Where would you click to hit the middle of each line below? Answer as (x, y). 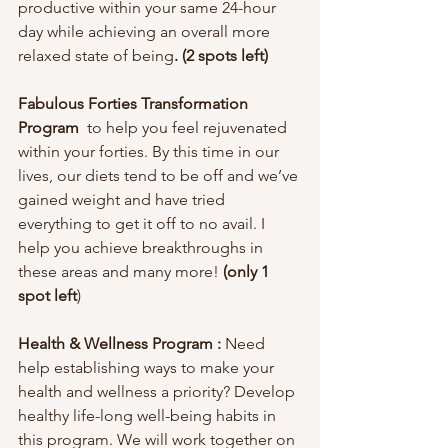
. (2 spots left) (221, 55)
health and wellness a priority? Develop (158, 391)
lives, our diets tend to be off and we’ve (160, 175)
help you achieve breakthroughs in (142, 247)
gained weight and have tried (123, 199)
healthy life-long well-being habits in (149, 415)
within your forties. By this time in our (150, 151)
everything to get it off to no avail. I (143, 223)
